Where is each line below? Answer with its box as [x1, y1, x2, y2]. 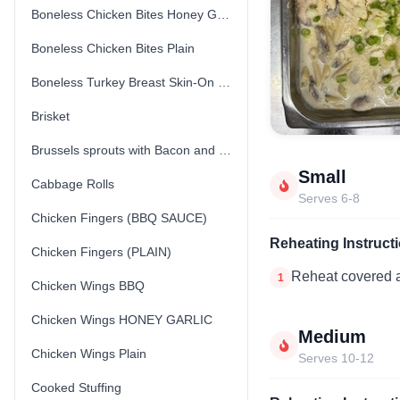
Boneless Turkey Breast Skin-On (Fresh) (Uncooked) [218, 75, 230, 89]
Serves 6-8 [298, 191, 361, 206]
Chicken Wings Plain [31, 346, 146, 361]
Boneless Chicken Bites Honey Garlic [217, 7, 229, 21]
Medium [298, 327, 367, 347]
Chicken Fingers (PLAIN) [31, 245, 171, 259]
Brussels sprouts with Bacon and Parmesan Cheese [219, 143, 231, 157]
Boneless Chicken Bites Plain [31, 41, 195, 55]
